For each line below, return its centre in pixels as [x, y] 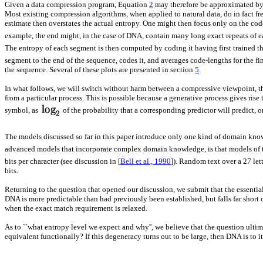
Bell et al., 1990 [146, 161]
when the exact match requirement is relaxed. [76, 208]
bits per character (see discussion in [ [63, 161]
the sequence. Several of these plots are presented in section [100, 70]
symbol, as [22, 110]
